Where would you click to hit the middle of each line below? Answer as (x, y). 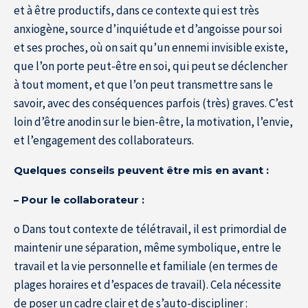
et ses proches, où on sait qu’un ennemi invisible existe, (151, 47)
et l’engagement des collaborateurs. (104, 140)
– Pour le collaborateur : (79, 200)
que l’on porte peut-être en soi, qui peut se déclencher (151, 66)
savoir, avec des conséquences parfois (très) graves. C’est (154, 103)
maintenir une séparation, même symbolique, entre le (147, 248)
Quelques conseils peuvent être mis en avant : (141, 171)
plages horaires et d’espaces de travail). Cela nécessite (147, 285)
